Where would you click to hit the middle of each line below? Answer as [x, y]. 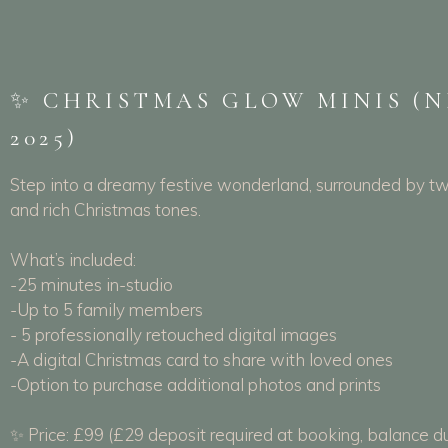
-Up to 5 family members [106, 309]
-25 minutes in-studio [91, 284]
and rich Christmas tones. [105, 209]
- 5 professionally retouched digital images [173, 334]
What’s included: [73, 259]
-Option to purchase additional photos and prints [195, 384]
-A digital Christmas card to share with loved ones [201, 359]
